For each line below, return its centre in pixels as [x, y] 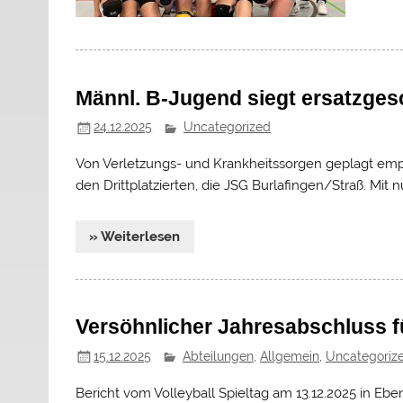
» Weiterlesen [135, 237]
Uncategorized [227, 127]
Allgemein [289, 356]
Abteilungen [218, 356]
